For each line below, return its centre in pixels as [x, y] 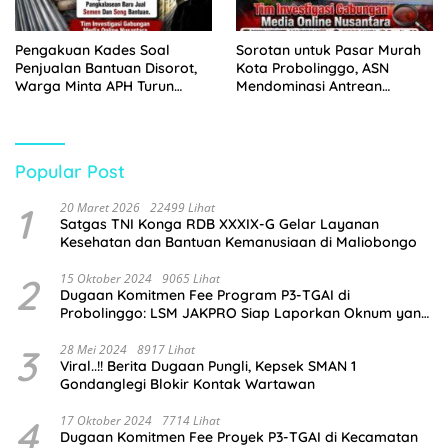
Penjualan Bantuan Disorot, [106, 67]
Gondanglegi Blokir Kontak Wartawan [187, 383]
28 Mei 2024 [93, 349]
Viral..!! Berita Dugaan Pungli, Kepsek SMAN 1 [208, 365]
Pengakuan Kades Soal [92, 49]
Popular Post [70, 171]
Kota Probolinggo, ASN [312, 67]
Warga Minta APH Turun [94, 85]
